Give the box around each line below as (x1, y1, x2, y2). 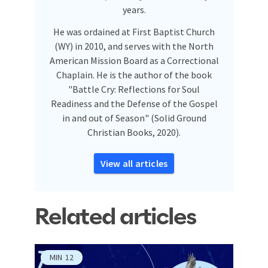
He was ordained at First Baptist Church (53, 25, 215, 38)
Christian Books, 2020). (87, 126, 181, 138)
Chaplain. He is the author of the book (56, 68, 212, 81)
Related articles (35, 206, 196, 229)
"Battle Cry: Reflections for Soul (68, 83, 200, 95)
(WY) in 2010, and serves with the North (54, 39, 214, 52)
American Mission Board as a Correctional (49, 54, 219, 66)
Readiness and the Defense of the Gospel (50, 97, 218, 109)
